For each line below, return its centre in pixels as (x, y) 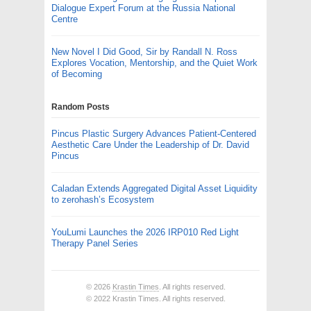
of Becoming (77, 74)
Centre (65, 19)
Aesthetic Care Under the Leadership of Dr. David (150, 144)
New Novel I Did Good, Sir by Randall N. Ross (144, 51)
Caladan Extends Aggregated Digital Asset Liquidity (154, 188)
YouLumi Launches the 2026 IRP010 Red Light (145, 232)
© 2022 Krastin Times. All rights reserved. (155, 298)
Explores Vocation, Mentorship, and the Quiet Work (154, 62)
